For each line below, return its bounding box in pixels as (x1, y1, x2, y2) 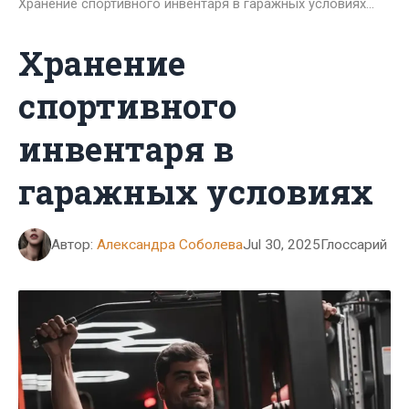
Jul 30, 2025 (243, 236, 320, 254)
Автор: (51, 236, 97, 254)
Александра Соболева (97, 236, 243, 254)
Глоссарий (320, 236, 387, 254)
